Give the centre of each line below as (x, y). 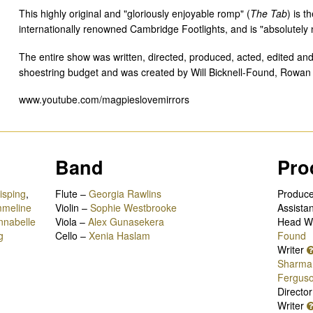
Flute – (72, 193)
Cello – (72, 235)
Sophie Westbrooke (134, 207)
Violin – (73, 207)
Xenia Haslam (120, 235)
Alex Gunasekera (126, 221)
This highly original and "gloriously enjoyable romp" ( (134, 14)
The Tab (268, 14)
